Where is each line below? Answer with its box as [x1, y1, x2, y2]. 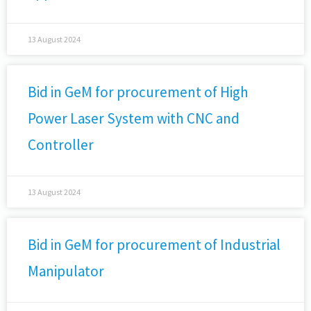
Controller [28, 135, 94, 154]
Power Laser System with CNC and [28, 109, 239, 128]
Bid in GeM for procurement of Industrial [28, 235, 280, 254]
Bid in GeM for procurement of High [28, 83, 249, 101]
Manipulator [28, 262, 104, 280]
